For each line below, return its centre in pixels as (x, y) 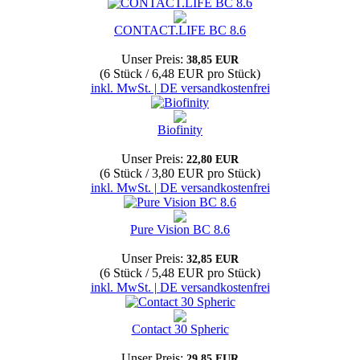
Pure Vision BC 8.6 (180, 229)
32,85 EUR (213, 259)
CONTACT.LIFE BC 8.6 (180, 30)
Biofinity (180, 130)
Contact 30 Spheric (180, 329)
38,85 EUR (213, 60)
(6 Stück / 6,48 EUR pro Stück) (180, 74)
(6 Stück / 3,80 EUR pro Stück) (180, 173)
